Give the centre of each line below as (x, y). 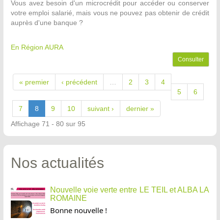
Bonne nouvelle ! (79, 210)
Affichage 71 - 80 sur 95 (48, 124)
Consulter (191, 60)
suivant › (101, 109)
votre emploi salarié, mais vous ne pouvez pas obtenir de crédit (110, 13)
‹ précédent (79, 82)
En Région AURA (37, 47)
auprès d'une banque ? (48, 23)
